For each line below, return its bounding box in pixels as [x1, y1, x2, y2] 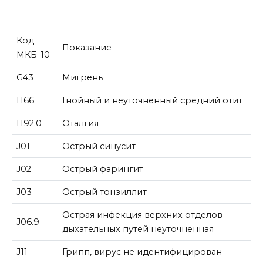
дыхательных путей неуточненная [62, 224, 214, 235]
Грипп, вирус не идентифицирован [62, 247, 222, 258]
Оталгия [62, 118, 99, 129]
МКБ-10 [16, 49, 50, 60]
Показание [62, 42, 112, 53]
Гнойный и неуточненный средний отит [62, 95, 243, 106]
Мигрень [62, 72, 103, 83]
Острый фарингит [62, 164, 144, 175]
